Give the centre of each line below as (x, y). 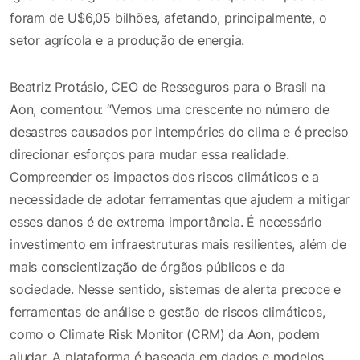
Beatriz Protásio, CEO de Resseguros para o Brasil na (168, 86)
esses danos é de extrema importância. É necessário (166, 221)
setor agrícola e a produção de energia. (127, 40)
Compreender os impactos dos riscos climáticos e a (165, 176)
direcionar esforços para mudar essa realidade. (149, 154)
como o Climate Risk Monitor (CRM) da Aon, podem (165, 334)
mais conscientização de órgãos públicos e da (148, 266)
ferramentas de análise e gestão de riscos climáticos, (168, 311)
